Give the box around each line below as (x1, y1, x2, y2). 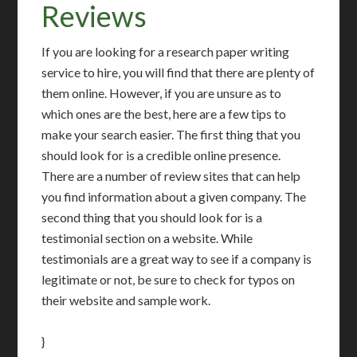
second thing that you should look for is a (41, 210, 263, 226)
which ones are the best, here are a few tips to (41, 106, 287, 122)
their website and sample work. (41, 292, 211, 308)
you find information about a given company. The (41, 189, 307, 205)
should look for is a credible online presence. (41, 147, 281, 163)
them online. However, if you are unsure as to (41, 85, 282, 101)
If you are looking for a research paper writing (41, 44, 290, 60)
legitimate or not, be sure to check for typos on (41, 272, 296, 288)
